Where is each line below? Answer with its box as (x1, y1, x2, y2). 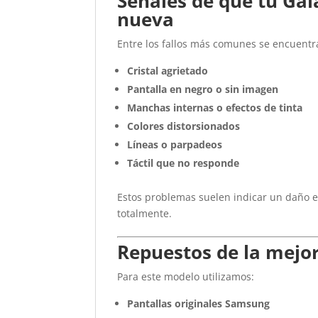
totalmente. (117, 207, 172, 220)
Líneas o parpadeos (127, 138, 223, 151)
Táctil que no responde (127, 156, 240, 170)
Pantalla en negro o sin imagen (127, 82, 279, 96)
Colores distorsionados (127, 119, 241, 133)
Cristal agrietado (127, 64, 209, 77)
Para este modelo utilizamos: (117, 270, 255, 283)
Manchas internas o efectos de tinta (127, 101, 303, 114)
